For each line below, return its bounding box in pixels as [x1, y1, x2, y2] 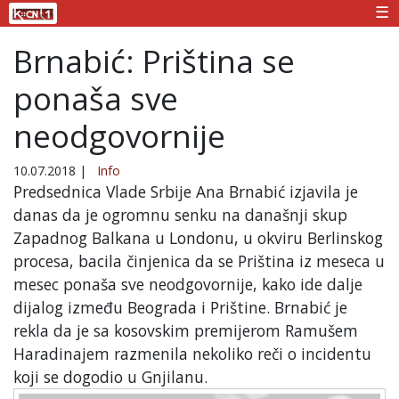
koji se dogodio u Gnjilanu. [13, 365, 208, 387]
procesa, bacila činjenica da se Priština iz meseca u [13, 249, 385, 272]
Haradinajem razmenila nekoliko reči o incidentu [13, 342, 371, 364]
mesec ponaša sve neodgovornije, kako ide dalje [13, 273, 362, 295]
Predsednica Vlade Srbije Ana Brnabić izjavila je [13, 180, 358, 202]
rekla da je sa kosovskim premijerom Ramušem [13, 319, 358, 341]
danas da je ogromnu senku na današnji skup [13, 203, 347, 225]
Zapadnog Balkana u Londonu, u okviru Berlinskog [13, 226, 383, 248]
